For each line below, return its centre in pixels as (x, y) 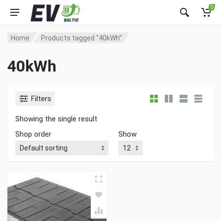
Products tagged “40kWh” (82, 38)
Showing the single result (56, 119)
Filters (41, 99)
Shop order (33, 134)
